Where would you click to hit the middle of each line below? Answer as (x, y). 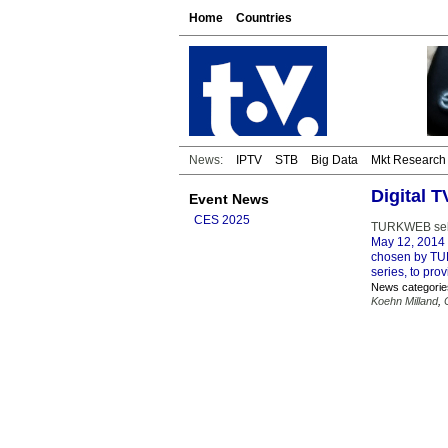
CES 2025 (222, 220)
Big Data (334, 160)
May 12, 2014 (408, 242)
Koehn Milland (404, 301)
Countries (264, 18)
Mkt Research (408, 160)
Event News (229, 199)
